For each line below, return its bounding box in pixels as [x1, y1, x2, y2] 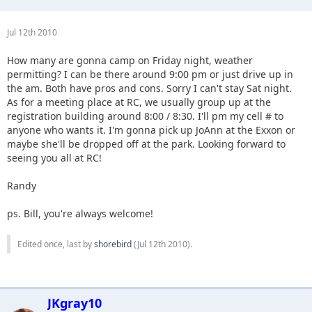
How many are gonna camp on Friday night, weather [7, 53, 253, 67]
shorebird [94, 237, 132, 250]
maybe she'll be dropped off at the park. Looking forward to [7, 136, 286, 150]
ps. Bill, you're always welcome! [7, 206, 153, 220]
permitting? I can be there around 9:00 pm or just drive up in [7, 67, 293, 81]
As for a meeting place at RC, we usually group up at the [7, 95, 271, 109]
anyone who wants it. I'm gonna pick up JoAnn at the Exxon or [7, 123, 295, 136]
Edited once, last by [17, 237, 94, 250]
